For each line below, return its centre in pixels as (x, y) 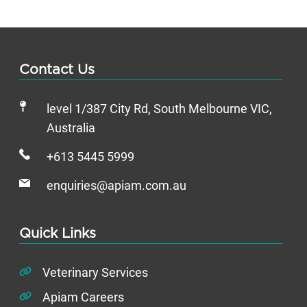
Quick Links (58, 234)
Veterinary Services (95, 273)
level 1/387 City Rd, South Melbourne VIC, (159, 109)
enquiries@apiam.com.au (116, 186)
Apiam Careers (83, 298)
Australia (71, 128)
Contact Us (57, 70)
